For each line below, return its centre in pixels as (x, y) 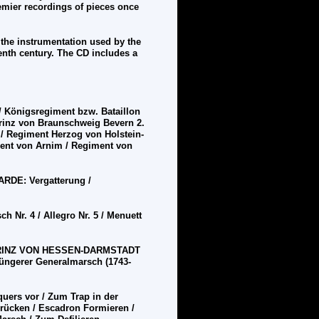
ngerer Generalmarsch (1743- (68, 262)
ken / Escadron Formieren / (74, 308)
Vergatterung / (60, 181)
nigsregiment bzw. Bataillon (78, 112)
